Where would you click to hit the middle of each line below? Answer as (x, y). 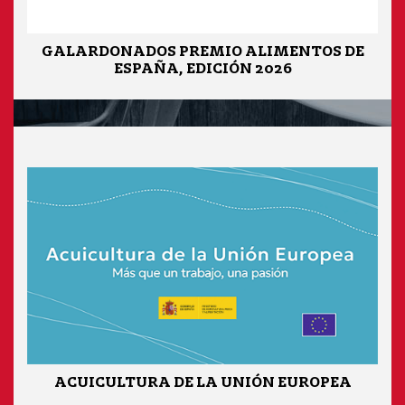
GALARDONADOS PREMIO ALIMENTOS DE (202, 51)
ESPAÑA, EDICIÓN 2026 (202, 68)
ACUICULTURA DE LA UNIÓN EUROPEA (202, 381)
